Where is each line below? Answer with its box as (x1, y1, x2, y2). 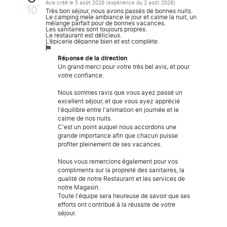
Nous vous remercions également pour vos (58, 158, 178, 165)
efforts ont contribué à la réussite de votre (58, 201, 175, 208)
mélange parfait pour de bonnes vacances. (46, 20, 166, 26)
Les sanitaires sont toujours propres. (46, 26, 147, 32)
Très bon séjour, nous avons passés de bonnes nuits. (46, 8, 193, 14)
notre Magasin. (58, 184, 100, 191)
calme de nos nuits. (58, 115, 112, 122)
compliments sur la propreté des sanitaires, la (58, 167, 184, 173)
